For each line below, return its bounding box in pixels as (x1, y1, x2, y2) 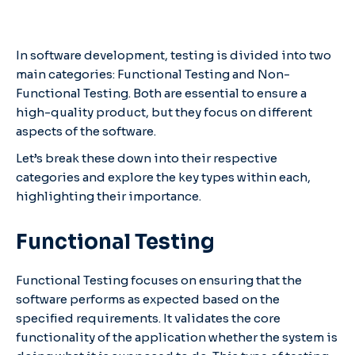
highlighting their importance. (16, 188, 201, 204)
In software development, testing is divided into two (16, 47, 331, 63)
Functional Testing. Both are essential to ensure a (16, 85, 307, 101)
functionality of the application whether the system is (16, 329, 338, 345)
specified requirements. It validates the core (16, 310, 281, 326)
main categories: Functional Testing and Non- (16, 66, 290, 82)
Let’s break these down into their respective (16, 150, 277, 166)
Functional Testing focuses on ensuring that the (16, 272, 302, 288)
